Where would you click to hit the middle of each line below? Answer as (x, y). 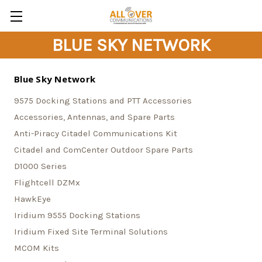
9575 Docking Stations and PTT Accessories (103, 101)
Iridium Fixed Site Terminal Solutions (91, 232)
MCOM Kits (37, 248)
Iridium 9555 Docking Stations (77, 215)
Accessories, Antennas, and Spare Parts (94, 117)
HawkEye (32, 199)
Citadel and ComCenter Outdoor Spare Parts (104, 150)
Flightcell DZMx (47, 182)
